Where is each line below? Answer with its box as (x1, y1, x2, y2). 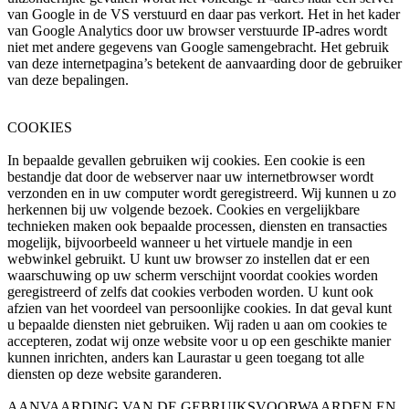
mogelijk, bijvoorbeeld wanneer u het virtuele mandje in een (7, 235, 352, 251)
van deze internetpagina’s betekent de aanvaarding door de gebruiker (7, 56, 402, 72)
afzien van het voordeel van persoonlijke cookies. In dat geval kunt (7, 300, 392, 317)
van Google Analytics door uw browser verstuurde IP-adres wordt (7, 23, 387, 39)
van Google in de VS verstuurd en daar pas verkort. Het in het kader (7, 6, 400, 23)
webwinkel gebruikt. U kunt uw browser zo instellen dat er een (7, 251, 370, 267)
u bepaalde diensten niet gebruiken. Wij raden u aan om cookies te (7, 317, 387, 333)
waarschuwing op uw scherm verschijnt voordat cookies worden (7, 267, 378, 284)
